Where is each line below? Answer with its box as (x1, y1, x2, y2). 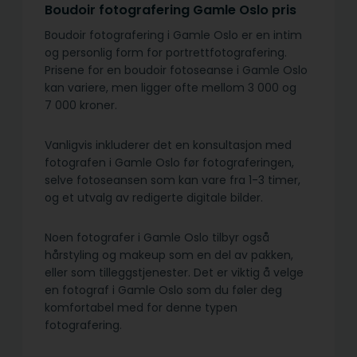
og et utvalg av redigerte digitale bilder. (45, 190, 263, 206)
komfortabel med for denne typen (45, 300, 237, 316)
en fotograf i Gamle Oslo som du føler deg (45, 282, 282, 299)
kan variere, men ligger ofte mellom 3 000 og (45, 80, 296, 96)
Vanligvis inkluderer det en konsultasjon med (45, 137, 292, 154)
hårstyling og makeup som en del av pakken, (45, 247, 293, 264)
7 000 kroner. (45, 97, 117, 114)
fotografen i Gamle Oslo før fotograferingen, (45, 155, 294, 171)
